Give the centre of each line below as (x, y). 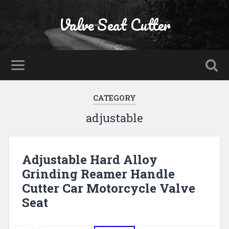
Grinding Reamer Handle (98, 174)
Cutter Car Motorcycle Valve (108, 188)
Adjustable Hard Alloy (89, 159)
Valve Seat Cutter (114, 25)
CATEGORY (114, 98)
